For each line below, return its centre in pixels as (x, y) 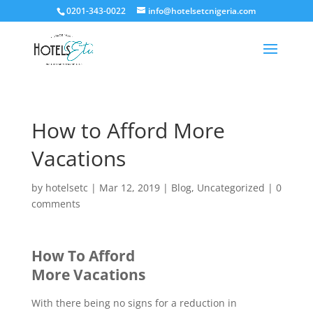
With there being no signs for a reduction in (134, 303)
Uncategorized (231, 188)
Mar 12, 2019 (129, 188)
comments (56, 204)
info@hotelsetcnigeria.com (202, 11)
